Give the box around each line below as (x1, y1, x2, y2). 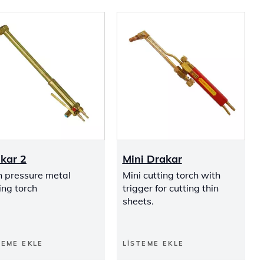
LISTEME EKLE (122, 239, 184, 247)
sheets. (122, 195, 154, 207)
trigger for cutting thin (122, 182, 219, 194)
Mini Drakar (122, 152, 182, 166)
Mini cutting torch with (122, 169, 220, 181)
